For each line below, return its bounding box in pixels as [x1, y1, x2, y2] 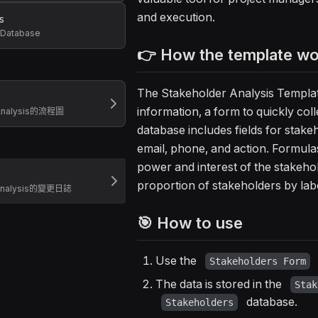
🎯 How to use [137, 214, 243, 233]
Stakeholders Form [209, 256, 306, 268]
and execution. [137, 10, 215, 25]
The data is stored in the [155, 277, 285, 292]
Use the [155, 253, 199, 268]
